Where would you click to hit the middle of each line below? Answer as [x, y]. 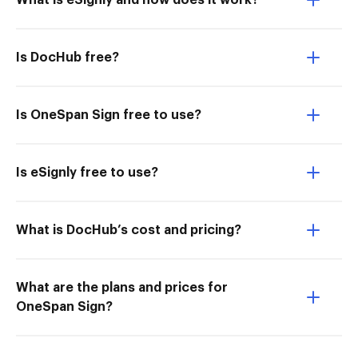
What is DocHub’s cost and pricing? [129, 230]
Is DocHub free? [68, 58]
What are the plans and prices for [122, 288]
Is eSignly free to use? [87, 173]
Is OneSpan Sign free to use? [109, 115]
